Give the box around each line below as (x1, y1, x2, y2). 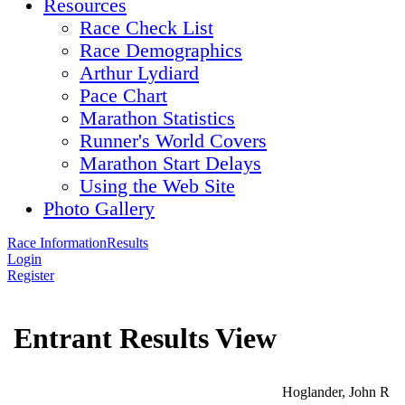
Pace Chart (80, 85, 167, 107)
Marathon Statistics (80, 108, 235, 129)
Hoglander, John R (281, 384, 390, 400)
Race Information (7, 235, 107, 250)
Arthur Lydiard (80, 62, 199, 84)
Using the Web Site (80, 175, 235, 197)
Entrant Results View (14, 322, 277, 355)
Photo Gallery (43, 198, 155, 220)
